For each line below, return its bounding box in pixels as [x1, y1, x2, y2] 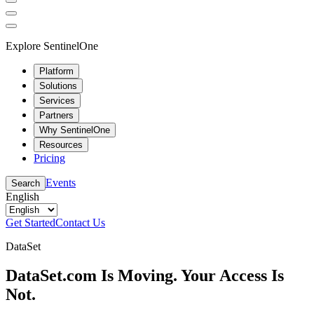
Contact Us [55, 216, 105, 228]
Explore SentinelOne [6, 39, 98, 52]
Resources [39, 139, 83, 150]
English [6, 190, 39, 203]
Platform [39, 65, 74, 76]
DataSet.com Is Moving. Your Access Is [6, 266, 284, 285]
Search [11, 177, 40, 189]
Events [46, 176, 76, 189]
